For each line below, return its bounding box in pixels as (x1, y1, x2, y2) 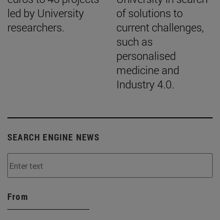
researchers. (7, 20, 64, 35)
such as (116, 34, 153, 49)
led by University (7, 6, 84, 21)
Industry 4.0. (116, 77, 174, 92)
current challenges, (116, 20, 204, 35)
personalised (116, 49, 176, 63)
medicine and (116, 63, 179, 78)
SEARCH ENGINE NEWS (7, 131, 100, 143)
